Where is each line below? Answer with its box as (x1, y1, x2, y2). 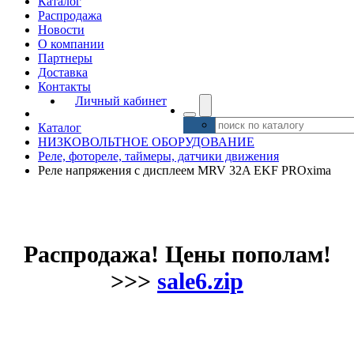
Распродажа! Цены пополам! (23, 241, 331, 267)
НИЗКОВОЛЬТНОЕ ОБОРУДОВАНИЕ (38, 135, 254, 149)
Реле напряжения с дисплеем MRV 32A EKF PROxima (38, 164, 331, 177)
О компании (38, 37, 104, 51)
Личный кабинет (75, 94, 167, 107)
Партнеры (38, 51, 92, 65)
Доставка (38, 66, 88, 79)
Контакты (38, 80, 91, 93)
